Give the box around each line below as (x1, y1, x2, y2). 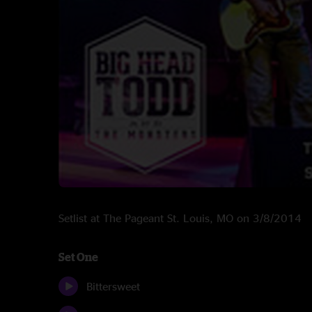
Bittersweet (86, 280, 140, 292)
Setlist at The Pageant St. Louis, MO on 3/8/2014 (58, 212, 302, 224)
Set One (58, 251, 98, 263)
